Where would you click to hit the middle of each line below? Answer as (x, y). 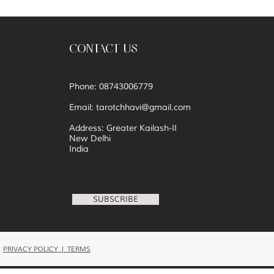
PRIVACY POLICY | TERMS (47, 249)
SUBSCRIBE (116, 200)
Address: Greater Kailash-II (123, 128)
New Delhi (90, 139)
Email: (83, 108)
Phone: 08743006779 (111, 87)
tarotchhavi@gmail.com (143, 108)
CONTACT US (103, 48)
